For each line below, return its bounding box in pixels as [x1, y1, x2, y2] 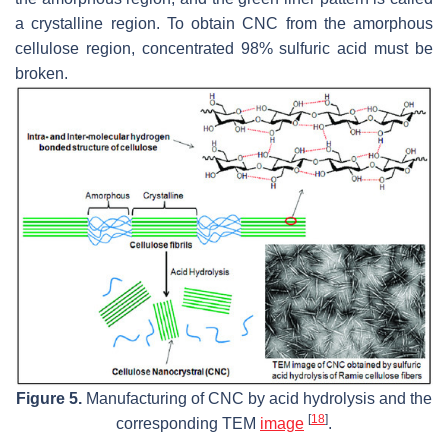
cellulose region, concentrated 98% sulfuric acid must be [15, 39, 433, 57]
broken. [15, 64, 68, 82]
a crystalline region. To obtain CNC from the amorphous [15, 14, 433, 32]
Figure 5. [16, 389, 82, 407]
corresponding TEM [116, 414, 260, 432]
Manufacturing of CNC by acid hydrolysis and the [82, 389, 432, 407]
